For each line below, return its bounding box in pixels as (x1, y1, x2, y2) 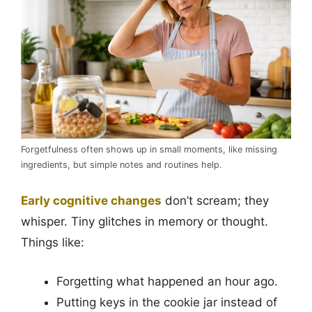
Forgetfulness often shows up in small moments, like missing (21, 143, 277, 155)
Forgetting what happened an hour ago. (56, 274, 278, 288)
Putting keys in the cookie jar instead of (56, 295, 277, 309)
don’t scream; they (162, 194, 269, 208)
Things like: (21, 235, 84, 250)
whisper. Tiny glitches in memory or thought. (21, 214, 268, 229)
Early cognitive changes (21, 194, 162, 208)
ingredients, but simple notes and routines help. (21, 159, 222, 170)
